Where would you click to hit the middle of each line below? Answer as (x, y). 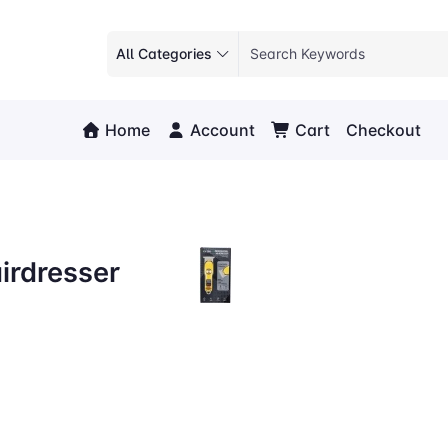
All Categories (164, 54)
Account (221, 129)
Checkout (384, 129)
